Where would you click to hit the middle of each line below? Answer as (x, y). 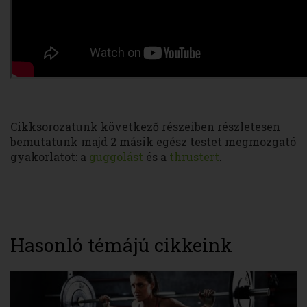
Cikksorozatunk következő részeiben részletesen (145, 127)
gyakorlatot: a (50, 157)
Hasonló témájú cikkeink (121, 245)
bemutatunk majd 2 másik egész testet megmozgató (153, 142)
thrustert (194, 157)
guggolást (116, 157)
